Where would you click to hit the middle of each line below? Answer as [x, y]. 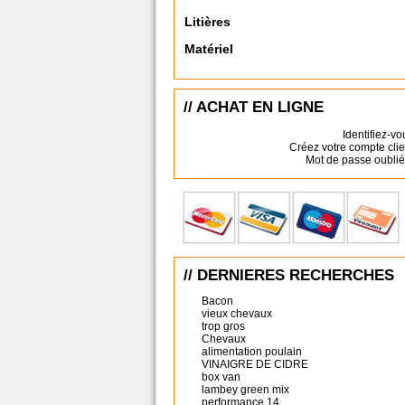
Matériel [209, 49]
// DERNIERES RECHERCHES [289, 275]
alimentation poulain [252, 352]
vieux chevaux [237, 314]
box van [221, 377]
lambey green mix [245, 390]
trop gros [223, 326]
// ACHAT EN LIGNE [254, 107]
